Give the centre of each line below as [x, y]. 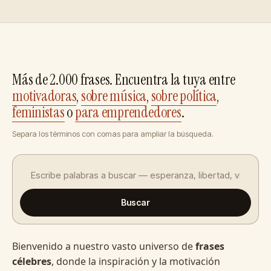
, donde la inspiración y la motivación [136, 261]
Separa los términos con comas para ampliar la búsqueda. [113, 134]
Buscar [135, 202]
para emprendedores [128, 112]
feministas [38, 112]
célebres [32, 261]
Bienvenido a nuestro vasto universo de [104, 246]
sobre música [114, 96]
